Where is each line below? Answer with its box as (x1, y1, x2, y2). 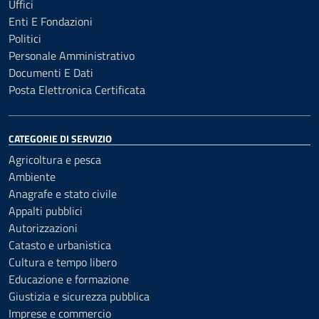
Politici (9, 30, 41, 47)
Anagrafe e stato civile (9, 185, 117, 202)
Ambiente (9, 168, 56, 185)
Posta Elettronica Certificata (9, 81, 145, 98)
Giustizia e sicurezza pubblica (9, 288, 150, 305)
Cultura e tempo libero (9, 253, 117, 271)
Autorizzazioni (9, 219, 78, 236)
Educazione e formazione (9, 271, 129, 288)
